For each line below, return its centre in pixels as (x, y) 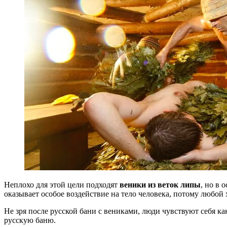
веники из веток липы (160, 184)
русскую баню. (30, 220)
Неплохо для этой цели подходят (62, 184)
